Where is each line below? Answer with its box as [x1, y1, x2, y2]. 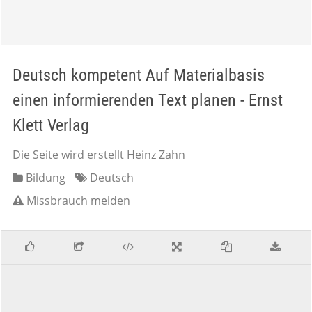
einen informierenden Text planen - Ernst [13, 91, 283, 110]
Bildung [23, 170, 65, 185]
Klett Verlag [13, 116, 89, 135]
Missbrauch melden [26, 193, 130, 208]
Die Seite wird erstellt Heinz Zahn [13, 147, 185, 162]
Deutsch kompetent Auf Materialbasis [13, 65, 265, 85]
